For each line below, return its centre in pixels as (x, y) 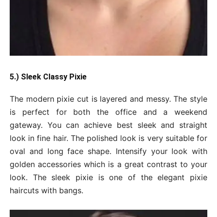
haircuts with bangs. (46, 190)
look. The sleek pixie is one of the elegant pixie (108, 177)
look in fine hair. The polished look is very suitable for (108, 138)
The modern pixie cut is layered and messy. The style (108, 99)
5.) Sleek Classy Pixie (48, 77)
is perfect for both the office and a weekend (108, 112)
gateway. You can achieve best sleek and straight (108, 125)
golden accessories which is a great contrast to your (108, 164)
